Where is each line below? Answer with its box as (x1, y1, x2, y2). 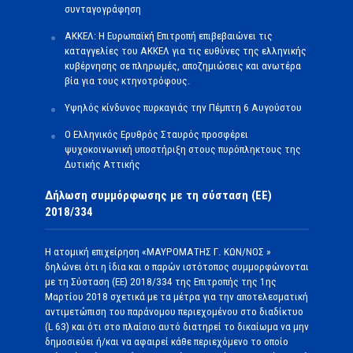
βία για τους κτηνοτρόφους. (64, 74, 191, 87)
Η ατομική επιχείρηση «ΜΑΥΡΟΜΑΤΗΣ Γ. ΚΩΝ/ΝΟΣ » (44, 245, 273, 258)
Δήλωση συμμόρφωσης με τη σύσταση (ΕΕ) (44, 188, 272, 203)
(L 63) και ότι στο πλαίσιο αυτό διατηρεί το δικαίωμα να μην (44, 320, 309, 333)
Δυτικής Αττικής (64, 158, 140, 170)
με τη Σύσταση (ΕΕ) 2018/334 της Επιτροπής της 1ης (44, 275, 277, 288)
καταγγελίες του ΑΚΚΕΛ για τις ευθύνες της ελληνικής (64, 44, 307, 57)
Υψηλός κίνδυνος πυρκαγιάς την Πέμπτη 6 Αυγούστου (64, 101, 302, 113)
